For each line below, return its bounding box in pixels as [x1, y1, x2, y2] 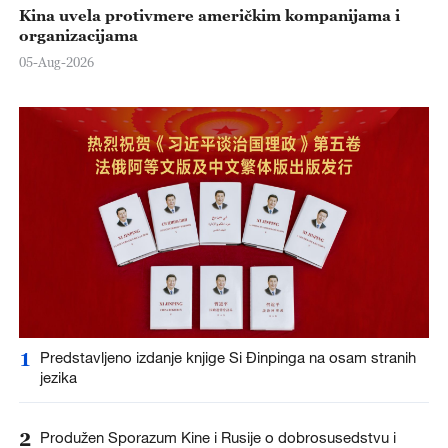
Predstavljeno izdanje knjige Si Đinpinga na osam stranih [39, 348, 416, 367]
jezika [39, 368, 77, 387]
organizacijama [18, 25, 138, 44]
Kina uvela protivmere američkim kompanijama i [18, 5, 400, 24]
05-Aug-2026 [18, 53, 94, 70]
